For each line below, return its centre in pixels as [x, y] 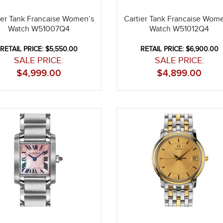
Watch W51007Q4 [39, 29]
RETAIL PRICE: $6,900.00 [179, 49]
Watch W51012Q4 [179, 29]
